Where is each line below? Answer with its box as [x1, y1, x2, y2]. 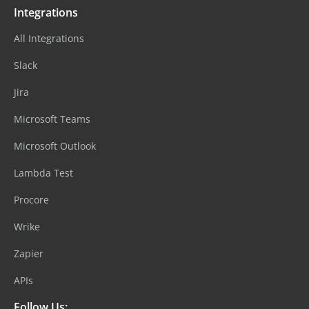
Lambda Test [14, 166, 73, 179]
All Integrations [14, 32, 84, 45]
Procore [14, 193, 49, 206]
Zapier [14, 247, 43, 260]
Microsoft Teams [14, 112, 90, 126]
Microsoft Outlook [14, 139, 96, 152]
